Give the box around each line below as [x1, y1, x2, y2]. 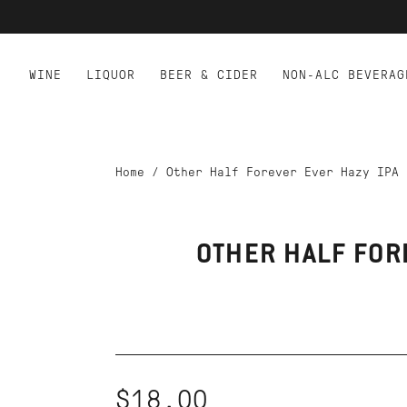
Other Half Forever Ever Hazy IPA [165, 165, 399, 179]
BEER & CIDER [160, 68, 258, 82]
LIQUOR [86, 68, 135, 82]
